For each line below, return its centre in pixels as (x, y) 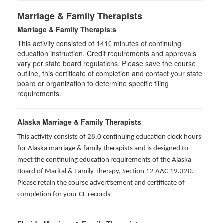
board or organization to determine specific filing (93, 83)
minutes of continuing (147, 43)
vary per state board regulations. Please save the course (107, 63)
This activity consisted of (57, 43)
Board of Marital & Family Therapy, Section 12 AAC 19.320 (105, 171)
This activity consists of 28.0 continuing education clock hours (109, 137)
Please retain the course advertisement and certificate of (101, 183)
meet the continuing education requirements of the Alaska (104, 160)
